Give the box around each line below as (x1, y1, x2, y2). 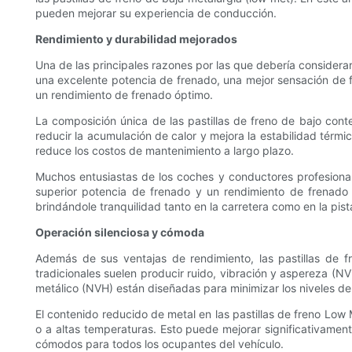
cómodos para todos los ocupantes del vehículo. (35, 336, 284, 350)
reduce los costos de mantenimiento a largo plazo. (35, 143, 294, 157)
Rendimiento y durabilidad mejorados (35, 31, 237, 46)
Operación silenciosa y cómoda (35, 225, 204, 239)
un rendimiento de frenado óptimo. (35, 87, 213, 101)
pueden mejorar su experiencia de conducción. (35, 5, 277, 20)
